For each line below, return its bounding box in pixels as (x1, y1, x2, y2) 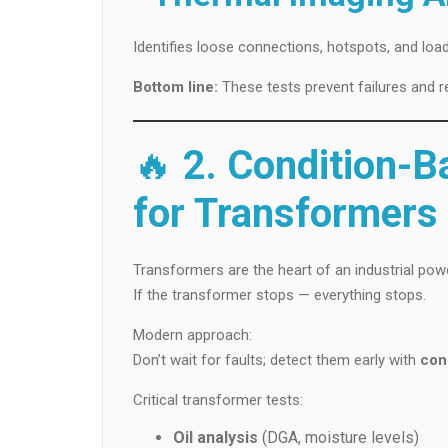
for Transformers (133, 189, 438, 237)
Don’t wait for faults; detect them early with (133, 350, 420, 369)
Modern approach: (133, 325, 252, 344)
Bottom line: (133, 77, 218, 96)
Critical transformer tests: (133, 390, 303, 409)
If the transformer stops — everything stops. (133, 285, 426, 304)
